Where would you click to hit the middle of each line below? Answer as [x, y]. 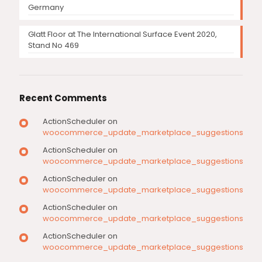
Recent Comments [63, 98]
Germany [46, 7]
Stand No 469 [54, 45]
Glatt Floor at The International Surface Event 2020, [123, 34]
